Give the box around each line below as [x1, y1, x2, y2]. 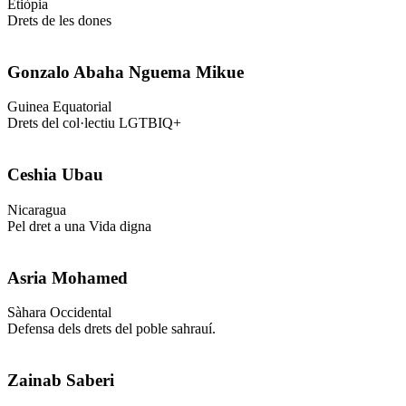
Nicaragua [7, 201, 66, 217]
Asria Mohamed [7, 267, 128, 287]
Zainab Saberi [7, 370, 114, 390]
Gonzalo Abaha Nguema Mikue [7, 62, 244, 82]
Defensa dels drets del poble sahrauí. [7, 321, 216, 337]
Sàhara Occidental [7, 304, 111, 321]
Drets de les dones [7, 12, 111, 28]
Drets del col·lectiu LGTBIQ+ [7, 115, 181, 131]
